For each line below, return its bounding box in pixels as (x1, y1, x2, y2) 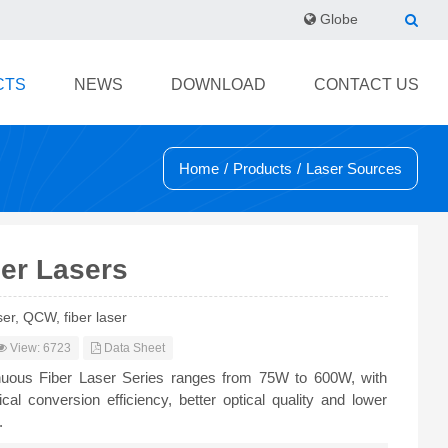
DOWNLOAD (171, 76, 266, 93)
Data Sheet (101, 340, 166, 355)
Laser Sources (306, 160, 402, 177)
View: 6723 (7, 340, 72, 355)
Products (233, 160, 292, 177)
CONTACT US (314, 76, 419, 93)
